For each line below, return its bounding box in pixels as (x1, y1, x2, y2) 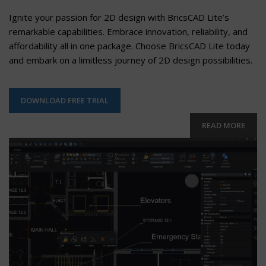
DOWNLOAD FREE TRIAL (21, 95, 109, 106)
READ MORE (202, 120, 245, 131)
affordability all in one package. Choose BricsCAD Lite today (9, 40, 250, 52)
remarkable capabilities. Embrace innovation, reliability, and (9, 26, 248, 38)
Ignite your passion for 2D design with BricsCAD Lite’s (9, 11, 229, 24)
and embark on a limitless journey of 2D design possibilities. (9, 54, 252, 66)
